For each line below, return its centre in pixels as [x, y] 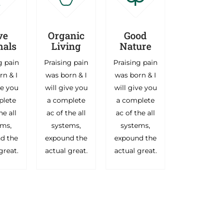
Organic [66, 35]
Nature [136, 46]
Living [66, 46]
